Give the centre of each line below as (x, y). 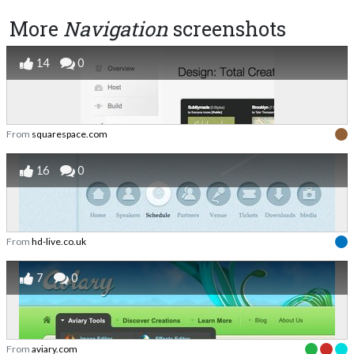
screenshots (227, 29)
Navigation (116, 29)
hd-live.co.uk (59, 242)
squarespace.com (70, 134)
